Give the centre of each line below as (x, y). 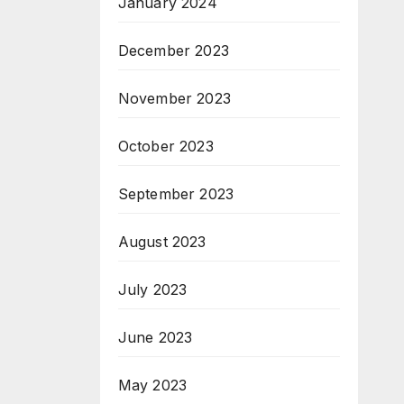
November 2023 (174, 98)
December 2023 (174, 50)
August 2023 (162, 242)
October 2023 (165, 146)
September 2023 (176, 194)
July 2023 (152, 289)
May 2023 (152, 385)
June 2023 (155, 337)
